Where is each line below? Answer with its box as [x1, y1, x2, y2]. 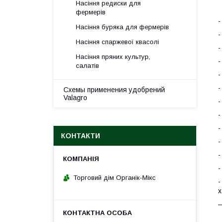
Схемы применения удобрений [63, 86, 165, 94]
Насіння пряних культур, [76, 53, 150, 60]
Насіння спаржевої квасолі [76, 38, 159, 46]
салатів [76, 62, 99, 69]
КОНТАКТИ [61, 132, 100, 140]
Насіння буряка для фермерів [76, 23, 169, 31]
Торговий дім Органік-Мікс [73, 173, 156, 181]
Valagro [63, 94, 87, 102]
